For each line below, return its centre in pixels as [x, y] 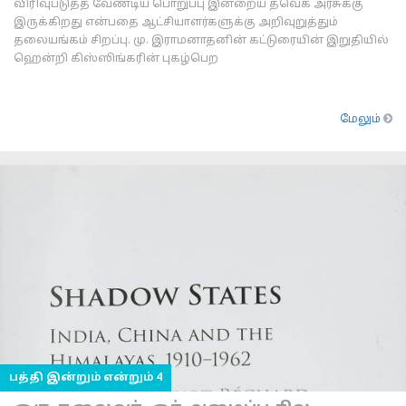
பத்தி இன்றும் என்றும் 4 [86, 378]
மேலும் [362, 120]
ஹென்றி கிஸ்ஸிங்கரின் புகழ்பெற [116, 59]
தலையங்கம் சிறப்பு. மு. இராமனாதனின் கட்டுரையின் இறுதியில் [201, 41]
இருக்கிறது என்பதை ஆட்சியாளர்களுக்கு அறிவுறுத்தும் [176, 23]
